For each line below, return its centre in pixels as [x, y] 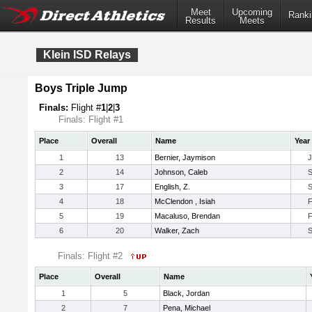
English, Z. [172, 187]
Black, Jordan [186, 293]
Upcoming [252, 13]
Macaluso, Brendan [187, 216]
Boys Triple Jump [81, 88]
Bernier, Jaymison [185, 157]
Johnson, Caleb [181, 172]
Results [201, 21]
